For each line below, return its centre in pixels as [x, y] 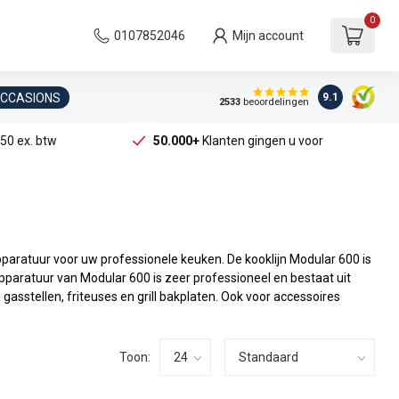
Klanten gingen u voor [261, 141]
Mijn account [268, 36]
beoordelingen [274, 102]
